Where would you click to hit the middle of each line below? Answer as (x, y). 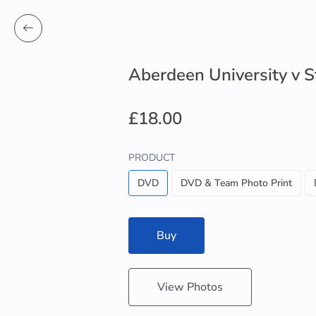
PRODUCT (152, 158)
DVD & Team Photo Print (236, 183)
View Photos (190, 287)
